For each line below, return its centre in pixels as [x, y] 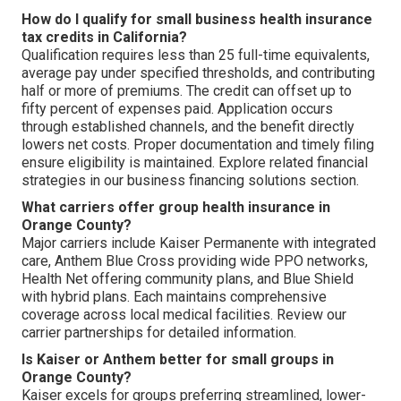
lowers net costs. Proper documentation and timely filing [198, 144]
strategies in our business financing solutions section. [190, 180]
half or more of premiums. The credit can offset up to [187, 90]
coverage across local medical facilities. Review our [184, 314]
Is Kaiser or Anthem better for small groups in [178, 359]
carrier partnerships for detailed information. [159, 332]
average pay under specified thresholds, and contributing [198, 73]
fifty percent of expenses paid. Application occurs [177, 108]
